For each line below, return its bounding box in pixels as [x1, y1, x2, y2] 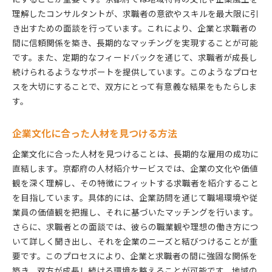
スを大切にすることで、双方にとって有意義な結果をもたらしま [12, 80, 257, 92]
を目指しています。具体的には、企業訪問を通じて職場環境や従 [12, 191, 258, 203]
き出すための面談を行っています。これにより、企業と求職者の [12, 21, 257, 34]
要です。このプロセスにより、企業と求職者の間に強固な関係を [12, 249, 257, 262]
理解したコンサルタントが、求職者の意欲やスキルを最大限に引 [12, 7, 259, 19]
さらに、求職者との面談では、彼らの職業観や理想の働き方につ [12, 220, 259, 233]
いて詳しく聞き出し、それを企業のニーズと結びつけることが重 [12, 234, 258, 247]
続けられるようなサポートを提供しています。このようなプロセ [12, 65, 258, 78]
